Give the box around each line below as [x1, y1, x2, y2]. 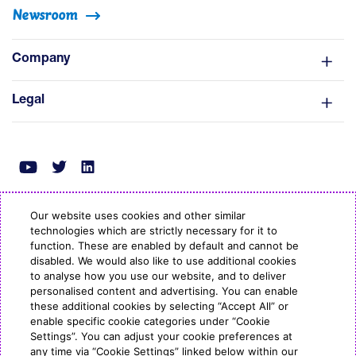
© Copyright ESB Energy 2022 [91, 230, 265, 244]
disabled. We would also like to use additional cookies [30, 254, 297, 267]
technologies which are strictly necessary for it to [30, 224, 278, 237]
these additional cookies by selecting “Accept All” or [30, 300, 289, 312]
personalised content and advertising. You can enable [30, 284, 299, 297]
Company [12, 53, 70, 66]
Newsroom [12, 6, 77, 23]
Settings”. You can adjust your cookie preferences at [30, 330, 293, 342]
